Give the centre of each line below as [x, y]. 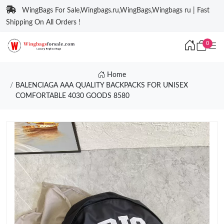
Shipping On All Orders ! [43, 22]
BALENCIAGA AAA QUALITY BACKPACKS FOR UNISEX [101, 85]
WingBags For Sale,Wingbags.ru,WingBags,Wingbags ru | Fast [116, 10]
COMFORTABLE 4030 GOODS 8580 [72, 96]
